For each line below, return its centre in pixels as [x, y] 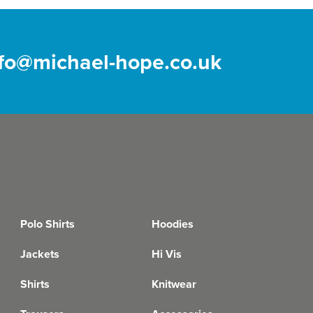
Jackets [39, 254]
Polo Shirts [47, 224]
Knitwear [174, 284]
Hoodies [173, 224]
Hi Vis [167, 254]
